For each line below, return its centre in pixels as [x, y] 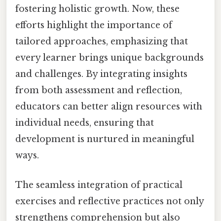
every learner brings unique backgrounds [110, 58]
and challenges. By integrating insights [101, 74]
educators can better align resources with [109, 107]
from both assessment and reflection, [99, 91]
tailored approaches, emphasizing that [102, 42]
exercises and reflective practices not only [110, 201]
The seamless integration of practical [99, 185]
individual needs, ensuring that [85, 123]
